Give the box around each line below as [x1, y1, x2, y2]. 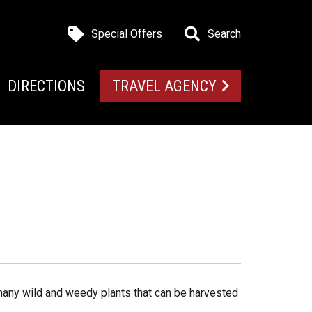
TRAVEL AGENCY [111, 77, 217, 95]
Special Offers [91, 26, 162, 40]
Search [208, 26, 241, 40]
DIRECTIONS [8, 77, 86, 95]
